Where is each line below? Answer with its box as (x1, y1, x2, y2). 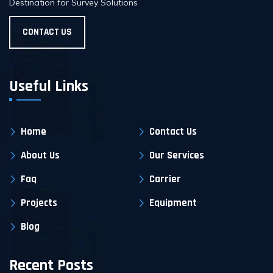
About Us (21, 149, 60, 163)
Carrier (149, 172, 181, 186)
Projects (21, 196, 57, 210)
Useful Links (9, 76, 88, 97)
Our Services (149, 149, 204, 163)
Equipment (149, 196, 197, 210)
